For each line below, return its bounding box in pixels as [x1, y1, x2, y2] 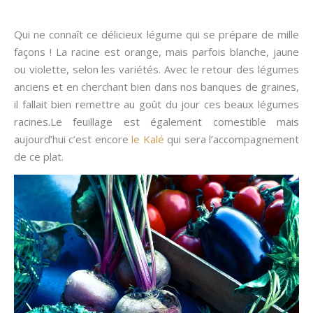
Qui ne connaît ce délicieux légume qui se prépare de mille [14, 27, 299, 41]
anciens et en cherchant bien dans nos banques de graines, [14, 79, 299, 94]
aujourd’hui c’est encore [14, 131, 132, 146]
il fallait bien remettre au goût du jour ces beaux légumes [14, 96, 299, 111]
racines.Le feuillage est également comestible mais [14, 114, 299, 129]
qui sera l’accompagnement [163, 131, 300, 146]
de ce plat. [14, 149, 66, 163]
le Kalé [131, 131, 164, 146]
